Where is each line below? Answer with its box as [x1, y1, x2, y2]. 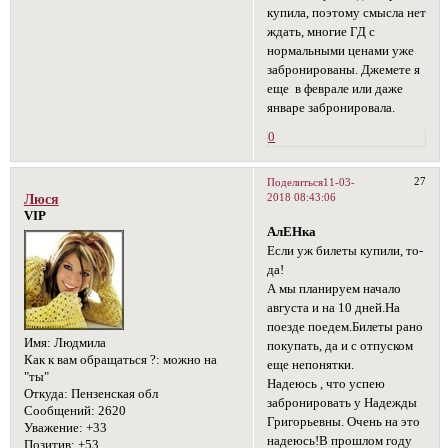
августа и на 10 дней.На [267, 300, 401, 315]
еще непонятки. [267, 357, 355, 372]
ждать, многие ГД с [267, 24, 376, 39]
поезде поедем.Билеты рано [267, 319, 424, 334]
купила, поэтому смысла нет [267, 5, 427, 20]
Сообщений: [23, 404, 95, 419]
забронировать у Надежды [267, 395, 418, 410]
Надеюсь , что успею [267, 376, 386, 391]
